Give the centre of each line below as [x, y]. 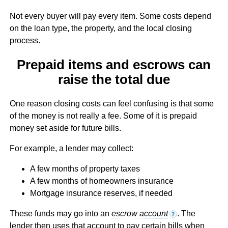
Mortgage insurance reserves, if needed [101, 193]
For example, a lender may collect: [71, 149]
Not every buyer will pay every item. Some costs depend [110, 16]
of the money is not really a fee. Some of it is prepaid [103, 116]
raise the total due [114, 80]
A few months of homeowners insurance [102, 181]
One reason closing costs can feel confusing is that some [111, 104]
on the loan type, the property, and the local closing [101, 28]
